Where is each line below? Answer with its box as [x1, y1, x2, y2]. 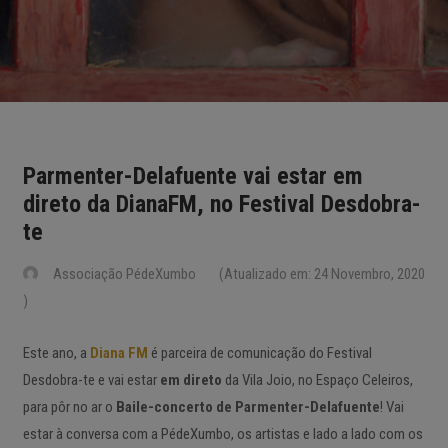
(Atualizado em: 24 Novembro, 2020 [216, 265, 425, 283]
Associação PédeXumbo [53, 265, 196, 283]
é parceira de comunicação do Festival [151, 344, 372, 362]
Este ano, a [23, 344, 90, 362]
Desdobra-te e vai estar [23, 371, 160, 389]
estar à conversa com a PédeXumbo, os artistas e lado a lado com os [23, 425, 423, 443]
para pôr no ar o [23, 398, 116, 416]
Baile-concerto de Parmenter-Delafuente [116, 398, 380, 416]
